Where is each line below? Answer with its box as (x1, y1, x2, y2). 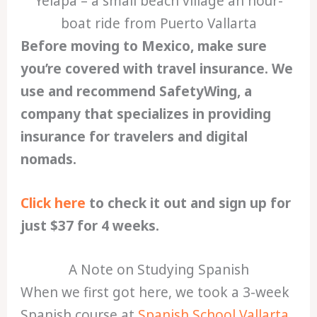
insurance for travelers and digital (21, 127, 248, 146)
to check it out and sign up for (86, 193, 292, 212)
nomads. (21, 149, 77, 168)
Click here (21, 193, 86, 212)
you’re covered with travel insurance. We (21, 59, 294, 78)
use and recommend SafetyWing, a (21, 81, 253, 100)
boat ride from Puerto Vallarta (60, 13, 257, 33)
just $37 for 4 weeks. (21, 216, 160, 235)
